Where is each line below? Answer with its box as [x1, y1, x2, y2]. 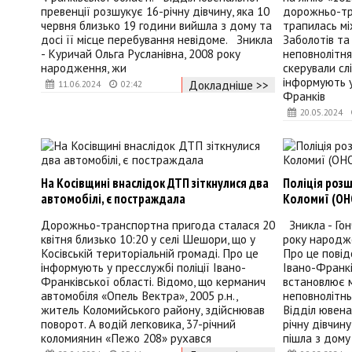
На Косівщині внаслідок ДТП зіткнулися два [41, 174, 269, 192]
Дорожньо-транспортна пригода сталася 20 [41, 217, 275, 233]
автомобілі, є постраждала [41, 190, 188, 208]
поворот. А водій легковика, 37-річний [41, 316, 236, 332]
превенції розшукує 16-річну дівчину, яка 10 [41, 2, 269, 19]
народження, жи [41, 59, 126, 75]
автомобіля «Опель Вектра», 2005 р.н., [41, 288, 237, 304]
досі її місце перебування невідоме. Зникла [41, 31, 273, 47]
